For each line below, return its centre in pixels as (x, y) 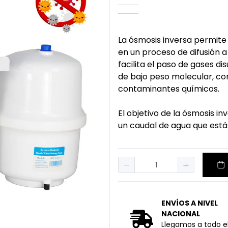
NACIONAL (181, 214)
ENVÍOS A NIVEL (190, 203)
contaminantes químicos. (169, 89)
